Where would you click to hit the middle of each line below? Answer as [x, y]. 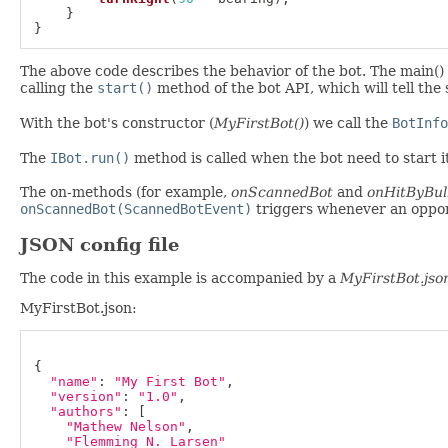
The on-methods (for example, [125, 192]
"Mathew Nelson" [125, 426]
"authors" [85, 411]
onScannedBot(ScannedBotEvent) [136, 209]
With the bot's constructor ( [117, 123]
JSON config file [99, 245]
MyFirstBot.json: [78, 308]
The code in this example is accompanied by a [180, 278]
